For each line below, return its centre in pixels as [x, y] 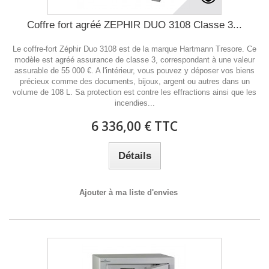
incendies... [134, 103]
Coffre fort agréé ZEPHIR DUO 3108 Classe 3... [134, 25]
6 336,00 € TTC [134, 126]
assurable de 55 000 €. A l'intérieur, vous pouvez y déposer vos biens [134, 71]
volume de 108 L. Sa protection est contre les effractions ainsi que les [134, 92]
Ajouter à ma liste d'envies [128, 192]
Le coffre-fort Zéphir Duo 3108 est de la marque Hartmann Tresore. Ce [134, 49]
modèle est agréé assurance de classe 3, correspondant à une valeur [134, 60]
